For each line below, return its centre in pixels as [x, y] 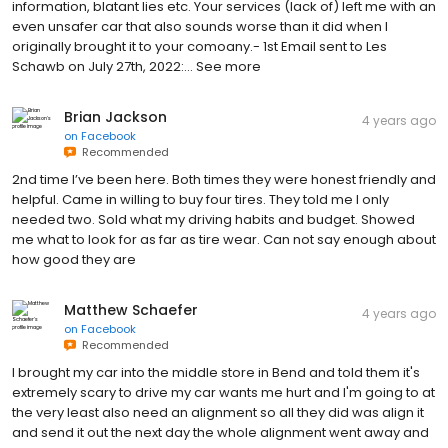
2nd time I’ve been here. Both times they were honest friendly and [224, 179]
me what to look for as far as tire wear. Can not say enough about [224, 239]
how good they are [74, 259]
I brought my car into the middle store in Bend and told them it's [216, 372]
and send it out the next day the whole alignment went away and [220, 432]
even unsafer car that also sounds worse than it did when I [200, 26]
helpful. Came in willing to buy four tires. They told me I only [200, 199]
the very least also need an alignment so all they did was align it [218, 412]
